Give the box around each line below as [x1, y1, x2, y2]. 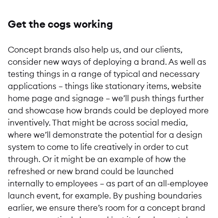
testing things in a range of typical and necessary [8, 68, 200, 79]
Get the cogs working [8, 17, 113, 31]
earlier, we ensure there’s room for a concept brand [8, 202, 205, 213]
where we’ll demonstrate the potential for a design [8, 129, 202, 140]
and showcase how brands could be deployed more [8, 105, 209, 115]
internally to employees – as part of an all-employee [8, 178, 208, 188]
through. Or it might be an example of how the [8, 153, 186, 164]
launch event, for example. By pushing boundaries [8, 190, 202, 200]
